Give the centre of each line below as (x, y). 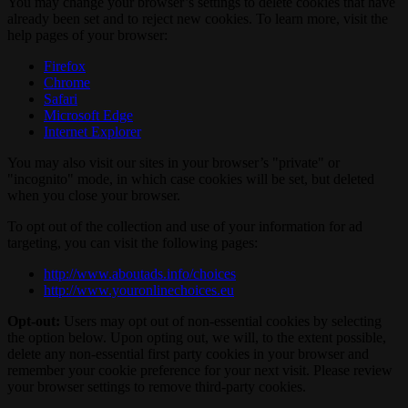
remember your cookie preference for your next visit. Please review (200, 371)
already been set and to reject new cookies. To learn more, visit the (198, 19)
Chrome (67, 83)
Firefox (65, 66)
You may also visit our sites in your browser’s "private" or (173, 163)
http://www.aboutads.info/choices (140, 274)
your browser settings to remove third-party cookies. (157, 387)
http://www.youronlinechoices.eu (139, 291)
